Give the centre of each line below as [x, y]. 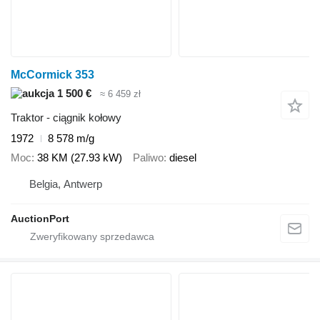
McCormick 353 [52, 74]
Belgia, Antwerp [66, 184]
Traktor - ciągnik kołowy [66, 118]
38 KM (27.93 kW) [80, 157]
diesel [183, 157]
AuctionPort [40, 219]
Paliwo [148, 157]
